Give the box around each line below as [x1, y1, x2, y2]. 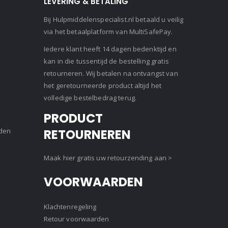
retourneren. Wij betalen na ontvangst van [44, 69, 178, 78]
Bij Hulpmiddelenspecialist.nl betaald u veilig [44, 15, 184, 24]
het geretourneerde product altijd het [44, 81, 162, 91]
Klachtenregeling [44, 202, 97, 212]
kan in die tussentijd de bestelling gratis [44, 56, 169, 66]
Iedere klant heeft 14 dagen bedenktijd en [44, 44, 177, 54]
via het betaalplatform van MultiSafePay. [44, 27, 173, 37]
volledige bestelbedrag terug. [44, 93, 137, 103]
